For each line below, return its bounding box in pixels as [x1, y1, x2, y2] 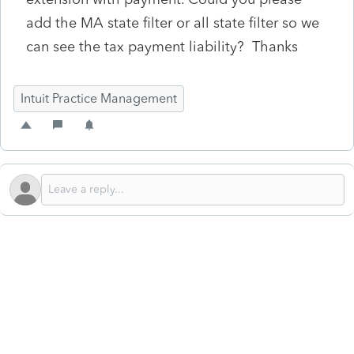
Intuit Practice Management [21, 90, 177, 106]
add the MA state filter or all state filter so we [26, 13, 319, 32]
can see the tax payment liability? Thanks [26, 37, 298, 55]
